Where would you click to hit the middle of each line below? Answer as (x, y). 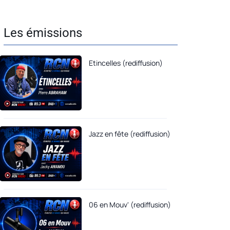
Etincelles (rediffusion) (126, 63)
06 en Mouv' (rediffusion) (130, 204)
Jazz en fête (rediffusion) (130, 133)
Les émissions (43, 33)
